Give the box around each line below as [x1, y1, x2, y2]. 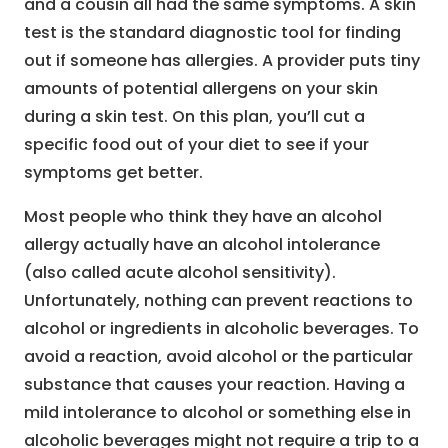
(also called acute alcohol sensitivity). [24, 261, 336, 285]
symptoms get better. [24, 161, 203, 185]
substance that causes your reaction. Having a [24, 373, 405, 397]
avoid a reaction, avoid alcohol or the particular [24, 345, 413, 369]
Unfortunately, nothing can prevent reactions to [24, 289, 413, 313]
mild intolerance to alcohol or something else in [24, 401, 411, 425]
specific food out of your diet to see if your [24, 133, 369, 157]
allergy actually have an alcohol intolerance [24, 233, 380, 257]
